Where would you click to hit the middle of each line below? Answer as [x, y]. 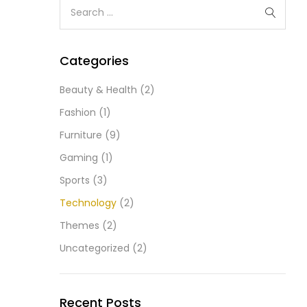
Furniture [81, 135]
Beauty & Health [98, 89]
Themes [79, 225]
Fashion [78, 112]
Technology [88, 202]
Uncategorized [95, 248]
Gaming [79, 157]
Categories [94, 60]
